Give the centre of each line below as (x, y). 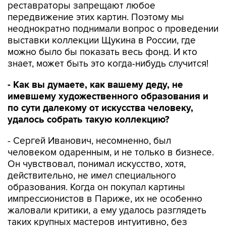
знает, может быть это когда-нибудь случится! (108, 64)
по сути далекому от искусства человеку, (100, 108)
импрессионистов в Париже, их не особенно (105, 199)
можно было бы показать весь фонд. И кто (102, 52)
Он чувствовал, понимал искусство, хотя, (97, 164)
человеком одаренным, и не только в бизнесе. (111, 153)
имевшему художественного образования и (108, 97)
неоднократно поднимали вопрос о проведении (113, 29)
